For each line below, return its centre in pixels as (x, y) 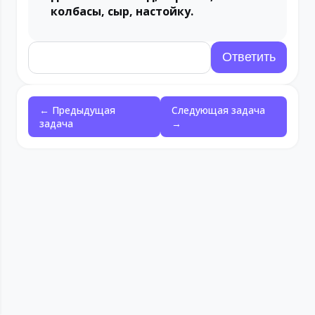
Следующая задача (219, 110)
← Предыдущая (77, 110)
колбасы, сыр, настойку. (122, 11)
